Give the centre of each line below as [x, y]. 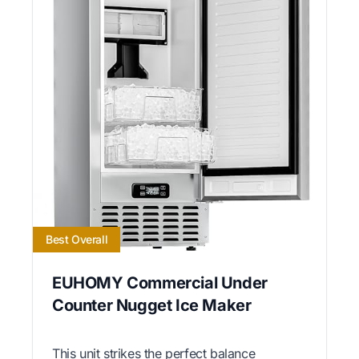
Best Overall [77, 239]
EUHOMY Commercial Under [160, 282]
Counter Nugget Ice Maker [152, 305]
